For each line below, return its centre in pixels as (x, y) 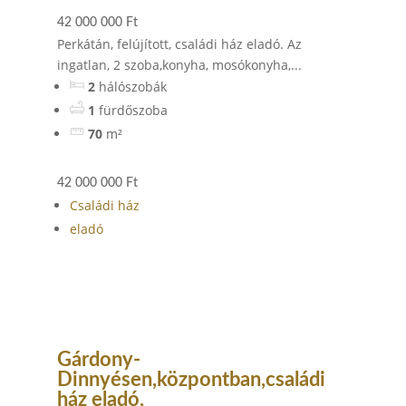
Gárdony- (98, 360)
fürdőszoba (133, 110)
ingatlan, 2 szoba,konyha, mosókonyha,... (179, 65)
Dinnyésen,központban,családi (191, 380)
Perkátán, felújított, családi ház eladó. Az (179, 44)
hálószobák (132, 87)
